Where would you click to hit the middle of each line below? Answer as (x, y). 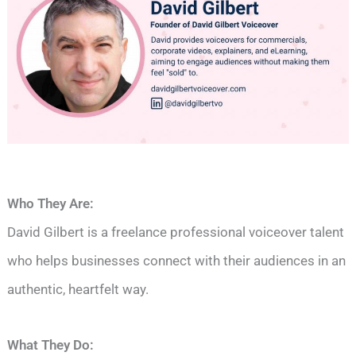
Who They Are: (51, 204)
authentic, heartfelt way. (78, 290)
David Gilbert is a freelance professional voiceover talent (176, 232)
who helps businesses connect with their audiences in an (177, 261)
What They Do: (51, 345)
